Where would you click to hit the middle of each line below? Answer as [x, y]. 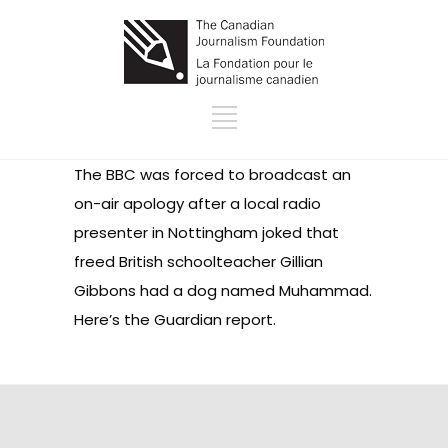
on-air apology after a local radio [197, 203]
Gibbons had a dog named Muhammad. [223, 290]
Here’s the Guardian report [173, 319]
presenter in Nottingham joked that [206, 232]
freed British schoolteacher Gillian [198, 261]
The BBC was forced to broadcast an [212, 174]
